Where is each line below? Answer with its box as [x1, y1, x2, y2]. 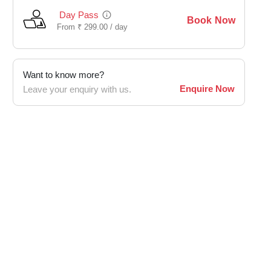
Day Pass [59, 9, 99, 21]
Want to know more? [23, 69, 104, 81]
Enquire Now [180, 83, 235, 95]
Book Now [186, 14, 235, 27]
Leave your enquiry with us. [23, 83, 131, 96]
